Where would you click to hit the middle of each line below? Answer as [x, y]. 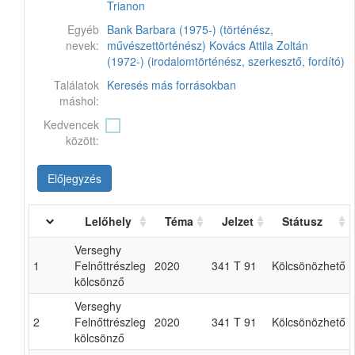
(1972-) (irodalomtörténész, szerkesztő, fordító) [226, 61]
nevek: [82, 45]
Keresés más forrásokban [172, 85]
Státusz [302, 221]
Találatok [76, 85]
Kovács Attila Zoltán [259, 45]
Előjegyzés [74, 178]
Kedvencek [71, 124]
